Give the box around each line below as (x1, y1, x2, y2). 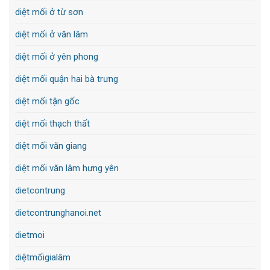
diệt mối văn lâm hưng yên (15, 162, 119, 174)
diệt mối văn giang (15, 140, 87, 151)
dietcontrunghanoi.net (15, 207, 101, 218)
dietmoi (15, 229, 45, 240)
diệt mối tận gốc (15, 95, 80, 107)
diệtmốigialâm (15, 251, 71, 263)
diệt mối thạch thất (15, 118, 90, 129)
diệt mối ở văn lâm (15, 28, 88, 40)
